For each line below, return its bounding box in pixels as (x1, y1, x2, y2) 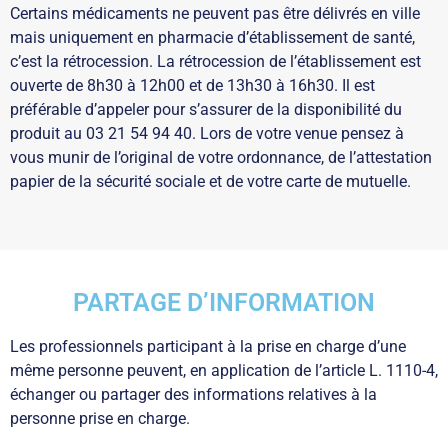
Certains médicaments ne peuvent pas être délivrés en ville (10, 3, 420, 23)
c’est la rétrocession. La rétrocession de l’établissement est (10, 51, 421, 71)
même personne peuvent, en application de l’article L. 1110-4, (10, 360, 438, 380)
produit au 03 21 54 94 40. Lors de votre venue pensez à (10, 123, 404, 143)
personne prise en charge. (10, 408, 190, 428)
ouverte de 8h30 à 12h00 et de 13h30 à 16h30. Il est (10, 75, 375, 95)
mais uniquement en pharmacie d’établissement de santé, (10, 27, 415, 47)
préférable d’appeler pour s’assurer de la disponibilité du (10, 99, 402, 119)
